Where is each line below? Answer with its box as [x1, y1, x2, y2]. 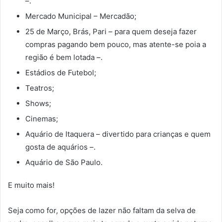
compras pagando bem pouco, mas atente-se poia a [25, 40, 206, 50]
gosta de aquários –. [25, 142, 96, 152]
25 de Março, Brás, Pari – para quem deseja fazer [25, 27, 197, 37]
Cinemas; [25, 114, 58, 124]
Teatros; [25, 83, 54, 93]
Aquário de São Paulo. [25, 158, 103, 167]
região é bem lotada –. [25, 53, 103, 62]
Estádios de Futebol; [25, 68, 96, 78]
